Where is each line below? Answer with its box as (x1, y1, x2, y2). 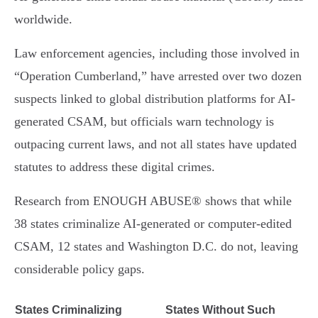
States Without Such (165, 304, 275, 317)
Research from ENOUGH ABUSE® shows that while (14, 194, 292, 209)
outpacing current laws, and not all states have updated (14, 137, 297, 152)
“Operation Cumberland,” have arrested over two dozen (14, 69, 302, 84)
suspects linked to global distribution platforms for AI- (14, 92, 295, 106)
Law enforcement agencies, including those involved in (14, 46, 300, 61)
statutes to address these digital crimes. (14, 160, 215, 175)
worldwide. (14, 12, 72, 27)
